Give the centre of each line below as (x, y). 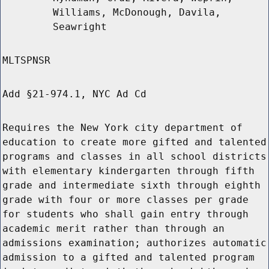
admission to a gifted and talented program (128, 258)
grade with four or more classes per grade (125, 200)
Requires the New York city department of (122, 128)
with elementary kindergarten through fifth (128, 171)
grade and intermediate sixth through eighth (131, 186)
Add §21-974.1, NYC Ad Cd (74, 94)
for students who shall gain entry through (125, 214)
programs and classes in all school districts (134, 157)
